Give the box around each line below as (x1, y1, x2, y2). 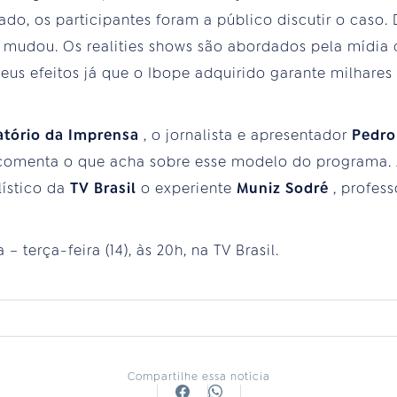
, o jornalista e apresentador (144, 126, 352, 145)
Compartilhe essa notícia (127, 370, 270, 385)
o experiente (141, 179, 237, 198)
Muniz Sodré (237, 179, 333, 198)
